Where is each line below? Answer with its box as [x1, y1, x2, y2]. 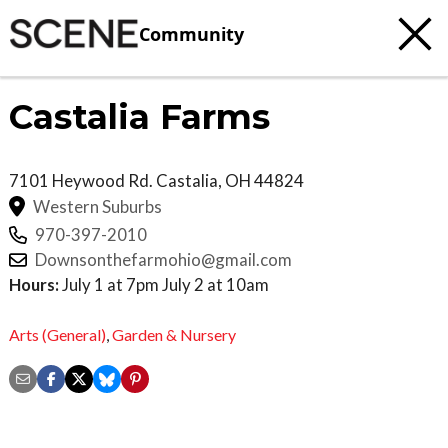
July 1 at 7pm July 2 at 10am [59, 274, 269, 296]
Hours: [9, 274, 59, 296]
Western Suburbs [33, 195, 162, 217]
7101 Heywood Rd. [9, 170, 156, 191]
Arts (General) [9, 324, 106, 344]
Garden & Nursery [112, 324, 236, 344]
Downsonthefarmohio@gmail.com [35, 249, 292, 271]
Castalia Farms [9, 96, 270, 138]
